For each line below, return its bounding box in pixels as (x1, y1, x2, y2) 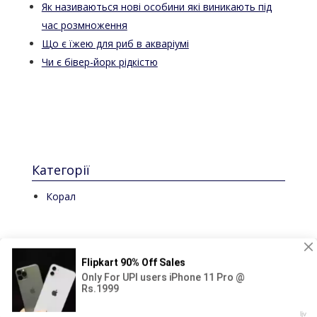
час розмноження (41, 18, 127, 32)
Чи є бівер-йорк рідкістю (41, 54, 158, 69)
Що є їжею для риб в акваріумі (41, 36, 189, 50)
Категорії (31, 161, 90, 178)
